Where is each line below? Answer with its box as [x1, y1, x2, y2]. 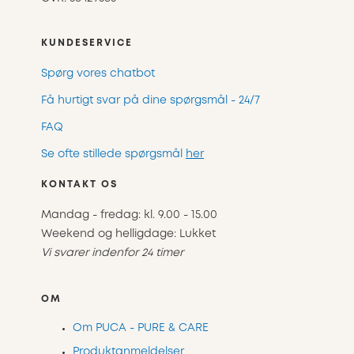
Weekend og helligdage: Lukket [41, 229, 216, 239]
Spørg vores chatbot [41, 69, 155, 79]
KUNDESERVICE [41, 39, 133, 48]
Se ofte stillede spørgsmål [41, 149, 186, 160]
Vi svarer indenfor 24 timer [41, 248, 183, 258]
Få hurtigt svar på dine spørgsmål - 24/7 [41, 96, 260, 106]
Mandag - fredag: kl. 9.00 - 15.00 [41, 210, 217, 220]
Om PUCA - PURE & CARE [73, 323, 209, 333]
